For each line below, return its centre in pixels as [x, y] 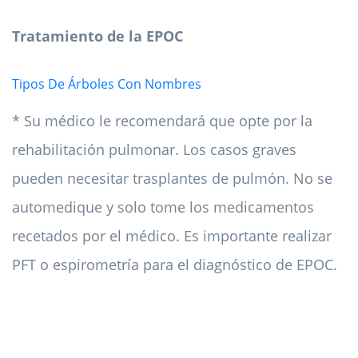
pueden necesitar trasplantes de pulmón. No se [172, 179]
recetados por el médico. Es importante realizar [172, 236]
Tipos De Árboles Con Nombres [107, 84]
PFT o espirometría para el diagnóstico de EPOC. [175, 265]
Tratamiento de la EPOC [97, 36]
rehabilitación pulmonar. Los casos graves [154, 150]
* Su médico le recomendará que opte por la [162, 121]
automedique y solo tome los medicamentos [163, 207]
